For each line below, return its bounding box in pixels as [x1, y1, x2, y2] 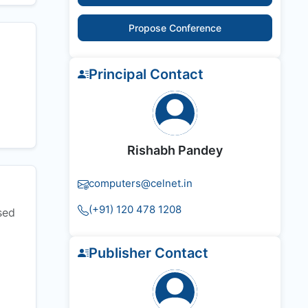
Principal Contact [89, 66, 203, 83]
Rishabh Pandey [127, 143, 223, 158]
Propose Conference [129, 22, 221, 34]
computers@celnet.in [89, 177, 192, 190]
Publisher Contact [89, 245, 208, 262]
